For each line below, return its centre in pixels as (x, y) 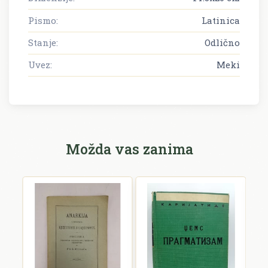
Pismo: (43, 20)
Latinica (221, 20)
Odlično (222, 42)
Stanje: (43, 42)
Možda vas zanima (129, 148)
